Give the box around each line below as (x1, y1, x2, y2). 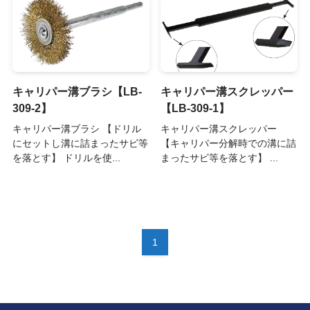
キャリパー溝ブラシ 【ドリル (12, 122, 141, 134)
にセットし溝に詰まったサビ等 (12, 137, 148, 149)
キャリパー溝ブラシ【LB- (12, 85, 142, 98)
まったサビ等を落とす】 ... (161, 152, 279, 163)
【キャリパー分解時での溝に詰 (161, 137, 297, 149)
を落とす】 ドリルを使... (12, 152, 120, 163)
